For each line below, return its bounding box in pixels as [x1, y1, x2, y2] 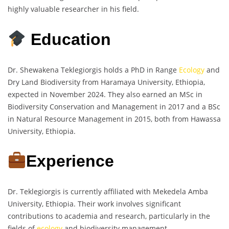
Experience [26, 152, 114, 171]
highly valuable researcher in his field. [8, 4, 139, 14]
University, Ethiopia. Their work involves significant [8, 198, 181, 209]
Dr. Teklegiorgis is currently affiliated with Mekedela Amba [8, 186, 208, 196]
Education [26, 30, 111, 49]
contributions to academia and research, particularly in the [8, 211, 210, 221]
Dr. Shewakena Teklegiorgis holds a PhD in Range [8, 64, 179, 75]
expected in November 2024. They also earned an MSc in [8, 89, 202, 99]
